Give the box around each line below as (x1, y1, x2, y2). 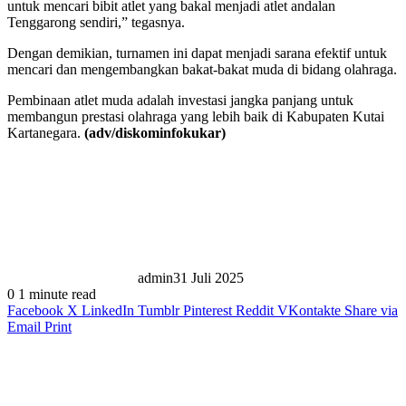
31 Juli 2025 (173, 269, 244, 285)
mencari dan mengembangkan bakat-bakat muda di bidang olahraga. (7, 61, 397, 77)
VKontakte (277, 302, 341, 318)
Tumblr (138, 302, 179, 318)
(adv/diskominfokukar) (84, 124, 226, 140)
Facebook (7, 302, 63, 318)
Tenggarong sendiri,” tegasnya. (7, 14, 185, 30)
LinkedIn (82, 302, 134, 318)
